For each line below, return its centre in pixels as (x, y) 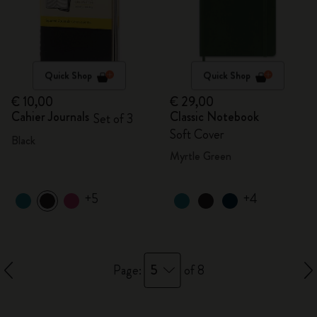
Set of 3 (113, 119)
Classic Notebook (214, 117)
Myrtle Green (201, 156)
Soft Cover (197, 134)
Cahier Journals (50, 117)
